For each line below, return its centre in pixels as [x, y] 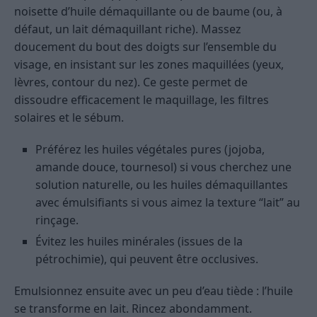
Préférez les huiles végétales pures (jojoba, [150, 150]
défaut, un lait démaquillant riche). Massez [128, 29]
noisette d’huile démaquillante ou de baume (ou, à [148, 12]
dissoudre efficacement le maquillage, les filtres [142, 100]
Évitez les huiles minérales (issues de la [139, 242]
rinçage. [57, 220]
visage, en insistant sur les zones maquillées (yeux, [149, 65]
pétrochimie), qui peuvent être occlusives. [147, 259]
